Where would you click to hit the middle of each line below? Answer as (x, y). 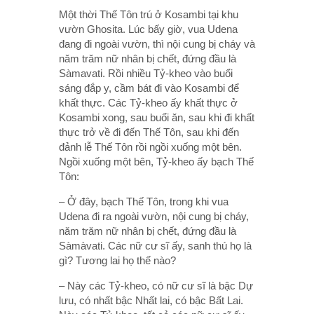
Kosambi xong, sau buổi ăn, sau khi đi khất (157, 117)
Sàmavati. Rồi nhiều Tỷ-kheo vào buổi (146, 73)
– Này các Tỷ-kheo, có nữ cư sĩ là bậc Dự (156, 285)
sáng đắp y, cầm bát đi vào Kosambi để (149, 88)
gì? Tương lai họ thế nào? (117, 260)
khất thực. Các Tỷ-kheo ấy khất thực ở (148, 102)
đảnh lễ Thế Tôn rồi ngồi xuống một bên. (150, 146)
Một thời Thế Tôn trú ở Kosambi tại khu (149, 14)
